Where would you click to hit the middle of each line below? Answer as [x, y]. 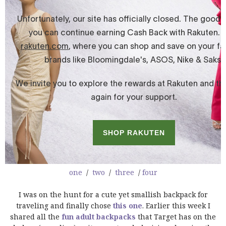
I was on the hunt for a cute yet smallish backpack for [113, 194]
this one [127, 205]
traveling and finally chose [64, 205]
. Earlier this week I [176, 205]
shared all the [36, 216]
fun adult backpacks [99, 216]
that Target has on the [176, 216]
